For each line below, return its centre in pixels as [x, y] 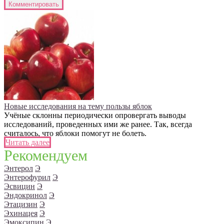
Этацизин [21, 204]
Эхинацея [21, 213]
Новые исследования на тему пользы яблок [78, 106]
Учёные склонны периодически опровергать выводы [95, 115]
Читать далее [27, 142]
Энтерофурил [27, 177]
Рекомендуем [46, 155]
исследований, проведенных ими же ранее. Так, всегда [98, 124]
